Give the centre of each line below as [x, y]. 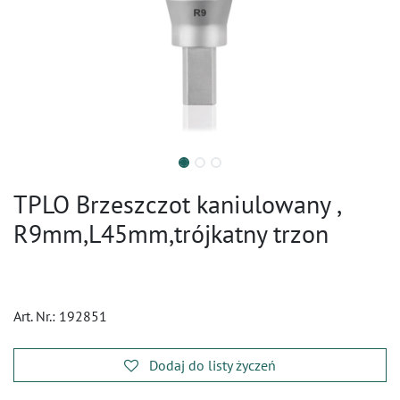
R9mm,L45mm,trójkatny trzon [171, 233]
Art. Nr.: [36, 316]
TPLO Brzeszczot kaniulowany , [177, 204]
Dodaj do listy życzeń [212, 365]
